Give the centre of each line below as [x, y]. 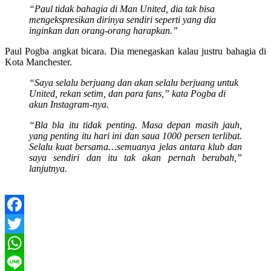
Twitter [18, 243]
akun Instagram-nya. [69, 104]
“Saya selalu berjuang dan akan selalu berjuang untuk [134, 82]
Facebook [24, 223]
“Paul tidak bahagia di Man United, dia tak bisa [122, 8]
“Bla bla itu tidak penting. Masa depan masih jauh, [135, 125]
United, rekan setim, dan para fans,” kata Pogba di [127, 93]
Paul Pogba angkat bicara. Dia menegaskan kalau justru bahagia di [135, 51]
